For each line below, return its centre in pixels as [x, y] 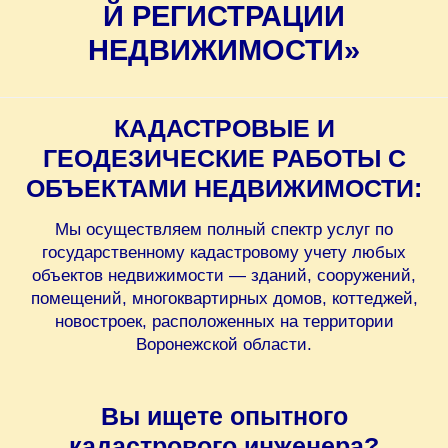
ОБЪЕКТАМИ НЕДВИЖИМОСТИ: [224, 188]
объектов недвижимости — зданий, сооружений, [224, 276]
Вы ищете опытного [224, 416]
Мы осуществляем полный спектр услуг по [224, 230]
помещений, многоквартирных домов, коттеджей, [224, 299]
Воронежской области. [224, 345]
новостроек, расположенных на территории [224, 322]
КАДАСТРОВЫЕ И [224, 128]
